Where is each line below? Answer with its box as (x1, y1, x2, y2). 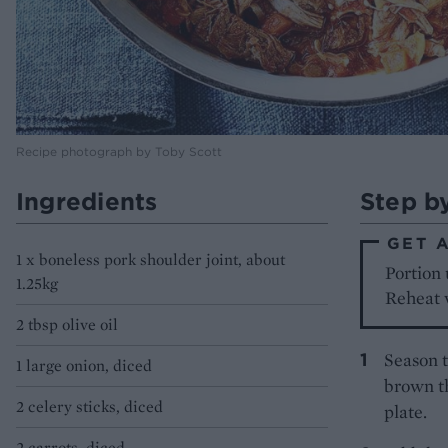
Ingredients (16, 185, 158, 216)
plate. (384, 399, 427, 423)
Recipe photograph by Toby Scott (16, 143, 222, 159)
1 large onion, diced (16, 354, 152, 376)
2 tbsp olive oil (16, 313, 118, 335)
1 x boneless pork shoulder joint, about (16, 248, 285, 270)
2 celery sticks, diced (16, 395, 163, 417)
